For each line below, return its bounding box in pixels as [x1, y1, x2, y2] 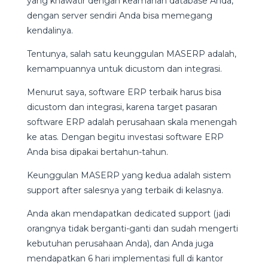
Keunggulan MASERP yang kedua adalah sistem [26, 170, 231, 181]
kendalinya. [26, 25, 73, 36]
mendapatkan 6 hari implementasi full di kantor [26, 253, 223, 264]
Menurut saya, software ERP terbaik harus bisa [26, 87, 221, 98]
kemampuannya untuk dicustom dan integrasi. [26, 63, 222, 75]
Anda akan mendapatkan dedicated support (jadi [26, 208, 230, 220]
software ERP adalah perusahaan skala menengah [26, 117, 237, 128]
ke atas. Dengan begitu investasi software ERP [26, 132, 224, 143]
